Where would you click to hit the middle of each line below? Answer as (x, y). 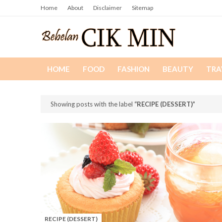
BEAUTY (178, 69)
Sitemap (142, 8)
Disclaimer (108, 8)
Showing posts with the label (92, 104)
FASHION (134, 69)
